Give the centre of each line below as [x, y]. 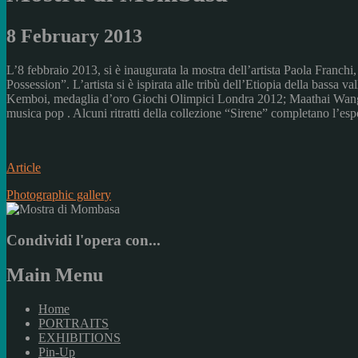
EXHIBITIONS [80, 338]
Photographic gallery [59, 194]
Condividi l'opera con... [84, 240]
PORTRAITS [74, 324]
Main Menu [55, 275]
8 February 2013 [74, 36]
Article [24, 167]
